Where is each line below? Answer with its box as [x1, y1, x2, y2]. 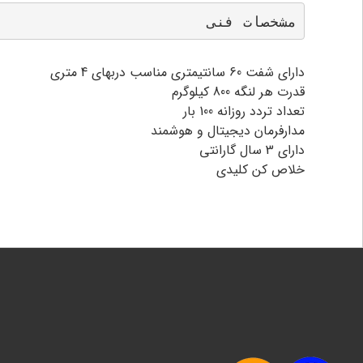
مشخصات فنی [207, 12, 297, 30]
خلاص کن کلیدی [216, 160, 305, 180]
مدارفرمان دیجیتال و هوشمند [151, 121, 305, 141]
